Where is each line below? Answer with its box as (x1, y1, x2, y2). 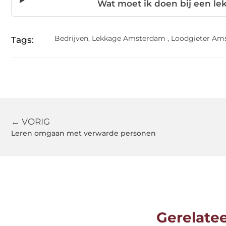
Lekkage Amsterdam (92, 34, 165, 43)
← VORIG (11, 117, 50, 127)
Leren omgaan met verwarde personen (11, 129, 156, 138)
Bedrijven (54, 34, 88, 43)
